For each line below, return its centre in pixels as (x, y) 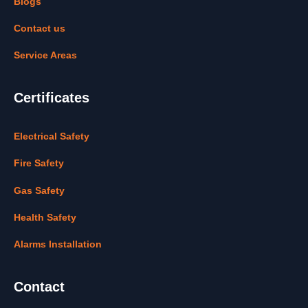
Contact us (40, 29)
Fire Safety (39, 163)
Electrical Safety (52, 136)
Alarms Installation (58, 244)
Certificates (52, 97)
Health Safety (45, 217)
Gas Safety (39, 190)
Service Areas (45, 55)
